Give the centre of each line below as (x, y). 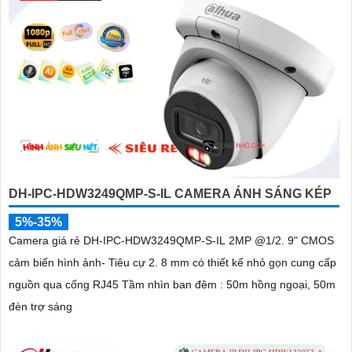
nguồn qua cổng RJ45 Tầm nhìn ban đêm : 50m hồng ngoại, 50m (172, 284)
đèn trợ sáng (40, 306)
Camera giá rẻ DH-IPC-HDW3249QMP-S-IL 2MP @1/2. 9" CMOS (119, 240)
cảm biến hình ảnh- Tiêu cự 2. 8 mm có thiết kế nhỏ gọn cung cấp (172, 262)
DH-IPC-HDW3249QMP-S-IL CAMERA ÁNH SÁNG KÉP (170, 193)
